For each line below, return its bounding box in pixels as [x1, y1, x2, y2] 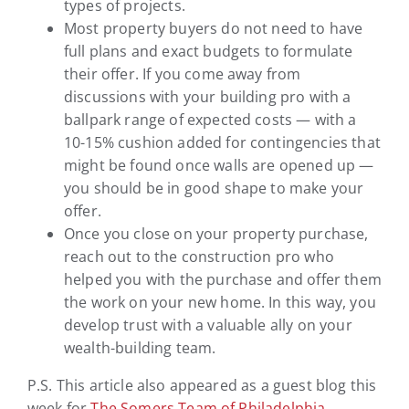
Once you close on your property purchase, [64, 223, 369, 244]
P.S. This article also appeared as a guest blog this [27, 374, 377, 395]
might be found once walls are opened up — [64, 154, 374, 175]
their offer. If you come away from [64, 63, 301, 84]
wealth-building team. [64, 337, 216, 358]
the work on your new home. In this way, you [64, 291, 376, 312]
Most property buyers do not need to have [64, 17, 363, 38]
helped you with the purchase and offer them [64, 268, 382, 289]
